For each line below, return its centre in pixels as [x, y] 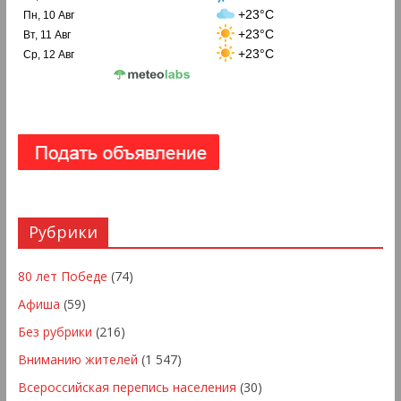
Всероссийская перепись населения [127, 387]
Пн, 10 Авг [48, 15]
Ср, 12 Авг [48, 54]
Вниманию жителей [77, 359]
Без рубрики [55, 331]
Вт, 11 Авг [47, 34]
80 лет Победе [62, 276]
